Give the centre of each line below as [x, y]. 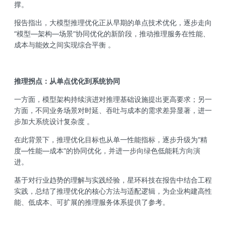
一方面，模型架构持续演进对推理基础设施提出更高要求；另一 [113, 99]
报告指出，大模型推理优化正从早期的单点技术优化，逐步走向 [113, 22]
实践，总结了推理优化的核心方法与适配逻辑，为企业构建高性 [113, 191]
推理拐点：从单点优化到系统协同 [67, 81]
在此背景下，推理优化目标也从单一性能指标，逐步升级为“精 [110, 139]
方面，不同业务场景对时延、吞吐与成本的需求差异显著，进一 [113, 110]
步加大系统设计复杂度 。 [54, 121]
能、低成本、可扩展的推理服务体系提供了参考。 [92, 202]
